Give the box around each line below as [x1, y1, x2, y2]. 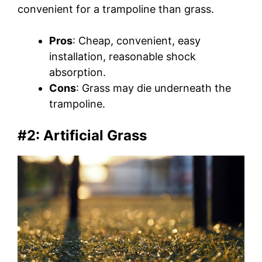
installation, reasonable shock [49, 50, 196, 63]
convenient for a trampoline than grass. [18, 2, 214, 15]
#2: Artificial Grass [18, 126, 147, 144]
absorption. [49, 65, 106, 78]
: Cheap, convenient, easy [73, 34, 201, 47]
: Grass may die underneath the [76, 81, 231, 94]
